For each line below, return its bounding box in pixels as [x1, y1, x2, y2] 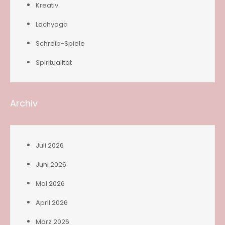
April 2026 [36, 197, 68, 207]
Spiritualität [36, 57, 72, 67]
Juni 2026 [36, 159, 66, 169]
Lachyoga [36, 19, 68, 29]
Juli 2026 [36, 140, 64, 150]
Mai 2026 [36, 178, 65, 188]
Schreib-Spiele [36, 38, 85, 48]
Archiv [10, 96, 38, 109]
